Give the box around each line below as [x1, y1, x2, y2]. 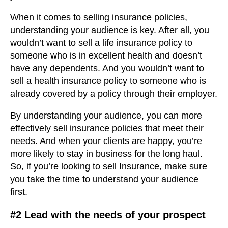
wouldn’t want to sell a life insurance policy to [10, 37, 192, 48]
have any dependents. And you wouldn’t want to [10, 63, 204, 73]
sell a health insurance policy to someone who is [10, 75, 206, 86]
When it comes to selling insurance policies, [10, 12, 187, 22]
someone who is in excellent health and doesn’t [10, 50, 202, 61]
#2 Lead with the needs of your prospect [10, 209, 206, 220]
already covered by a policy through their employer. [10, 88, 217, 99]
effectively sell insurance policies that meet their [10, 123, 204, 133]
